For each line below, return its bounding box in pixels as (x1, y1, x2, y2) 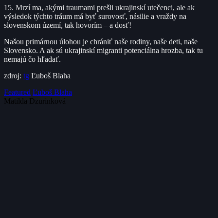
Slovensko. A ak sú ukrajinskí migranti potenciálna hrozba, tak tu (4, 46, 203, 54)
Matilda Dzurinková (4, 96, 66, 105)
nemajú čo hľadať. (4, 54, 61, 63)
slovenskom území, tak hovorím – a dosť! (4, 20, 131, 29)
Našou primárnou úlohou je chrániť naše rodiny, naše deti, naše (4, 37, 198, 46)
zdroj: (4, 71, 23, 80)
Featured (4, 88, 31, 96)
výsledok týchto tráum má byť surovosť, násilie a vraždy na (4, 12, 186, 20)
